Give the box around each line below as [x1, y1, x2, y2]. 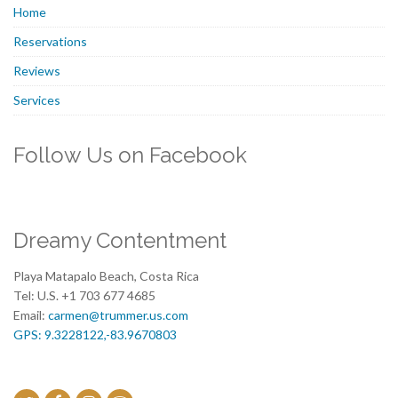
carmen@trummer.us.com [48, 306, 188, 322]
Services [13, 92, 60, 107]
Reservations [13, 33, 87, 49]
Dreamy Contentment [13, 227, 227, 253]
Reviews [13, 62, 60, 78]
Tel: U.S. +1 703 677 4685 [13, 287, 155, 303]
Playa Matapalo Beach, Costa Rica [13, 267, 199, 283]
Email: [13, 306, 48, 322]
